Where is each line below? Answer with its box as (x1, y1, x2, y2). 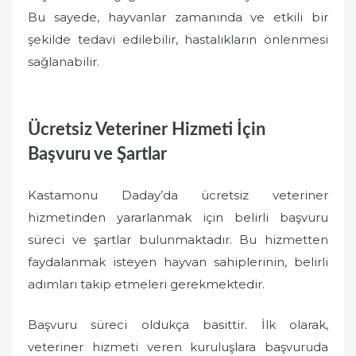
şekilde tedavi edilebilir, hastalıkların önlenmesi (28, 32, 328, 47)
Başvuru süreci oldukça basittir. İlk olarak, (28, 316, 328, 332)
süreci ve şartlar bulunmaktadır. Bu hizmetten (28, 232, 328, 247)
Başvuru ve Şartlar (28, 145, 167, 163)
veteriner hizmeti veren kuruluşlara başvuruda (28, 339, 328, 354)
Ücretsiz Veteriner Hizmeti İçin (28, 120, 265, 138)
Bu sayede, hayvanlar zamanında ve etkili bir (28, 10, 328, 25)
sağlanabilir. (28, 54, 99, 69)
